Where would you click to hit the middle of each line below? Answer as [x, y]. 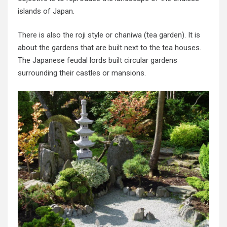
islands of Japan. [46, 11]
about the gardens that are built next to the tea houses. [109, 48]
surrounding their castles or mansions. [82, 73]
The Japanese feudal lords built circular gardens [98, 61]
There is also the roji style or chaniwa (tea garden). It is [109, 35]
